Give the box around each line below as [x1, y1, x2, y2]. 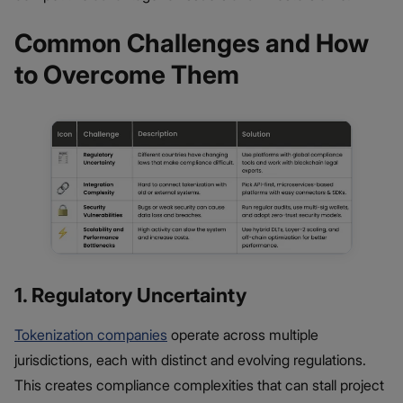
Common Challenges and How [14, 27, 369, 58]
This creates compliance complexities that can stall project [14, 376, 384, 395]
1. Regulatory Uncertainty [14, 283, 246, 308]
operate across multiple [167, 326, 318, 345]
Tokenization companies [14, 326, 167, 345]
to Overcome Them [14, 58, 239, 90]
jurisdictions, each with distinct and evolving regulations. [14, 351, 366, 370]
